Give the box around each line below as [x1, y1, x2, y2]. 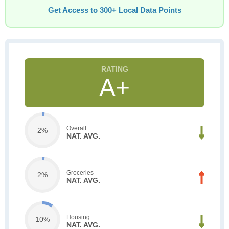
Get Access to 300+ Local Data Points [48, 6, 181, 14]
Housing [66, 213, 90, 221]
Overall [66, 124, 86, 132]
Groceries [66, 169, 94, 176]
